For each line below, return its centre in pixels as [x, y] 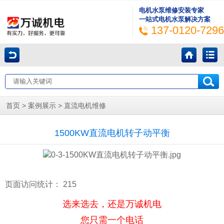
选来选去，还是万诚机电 [112, 204]
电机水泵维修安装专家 [171, 10]
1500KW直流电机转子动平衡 [112, 133]
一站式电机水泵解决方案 [175, 19]
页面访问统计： [34, 184]
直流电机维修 [85, 106]
